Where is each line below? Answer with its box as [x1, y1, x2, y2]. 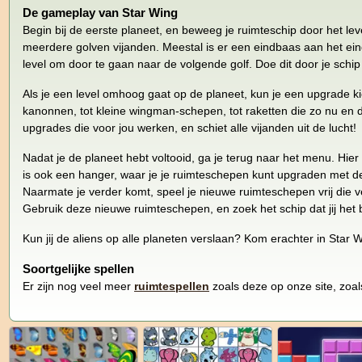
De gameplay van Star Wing [23, 5, 178, 19]
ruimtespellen [134, 279, 209, 293]
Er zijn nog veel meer [23, 279, 134, 293]
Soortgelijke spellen [23, 261, 134, 276]
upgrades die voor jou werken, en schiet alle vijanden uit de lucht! [23, 120, 356, 134]
